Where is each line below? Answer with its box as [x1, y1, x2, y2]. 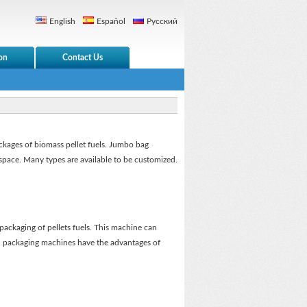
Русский [147, 17, 177, 25]
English [49, 17, 75, 25]
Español [97, 17, 125, 25]
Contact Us [62, 53, 103, 62]
